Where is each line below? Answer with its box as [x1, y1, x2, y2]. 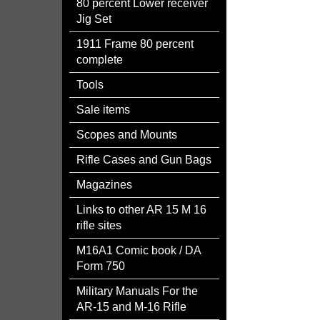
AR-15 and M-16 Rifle [76, 301, 186, 313]
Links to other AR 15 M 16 [76, 204, 206, 216]
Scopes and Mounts [76, 129, 177, 141]
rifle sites [76, 219, 121, 231]
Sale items [76, 104, 130, 116]
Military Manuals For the [76, 285, 198, 297]
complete [76, 54, 123, 66]
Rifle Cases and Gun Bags [76, 154, 211, 166]
